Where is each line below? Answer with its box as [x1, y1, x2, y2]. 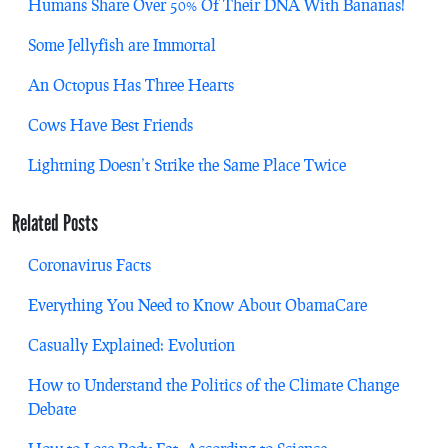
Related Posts [12, 209, 98, 238]
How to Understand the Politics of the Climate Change [28, 375, 399, 395]
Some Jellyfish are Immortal [28, 35, 216, 55]
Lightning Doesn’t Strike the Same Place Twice [28, 155, 346, 175]
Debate [28, 399, 76, 419]
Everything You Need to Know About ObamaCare [28, 295, 367, 315]
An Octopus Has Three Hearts [28, 75, 234, 95]
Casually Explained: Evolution [28, 335, 235, 355]
